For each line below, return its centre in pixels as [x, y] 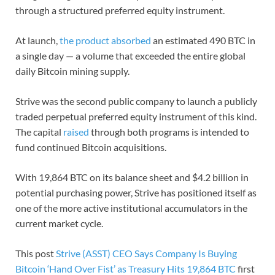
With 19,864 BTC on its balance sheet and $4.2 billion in [132, 177]
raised [76, 131]
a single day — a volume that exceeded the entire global [130, 55]
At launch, [37, 40]
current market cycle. [59, 223]
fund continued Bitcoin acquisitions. [91, 147]
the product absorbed [105, 40]
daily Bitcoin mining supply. [72, 71]
